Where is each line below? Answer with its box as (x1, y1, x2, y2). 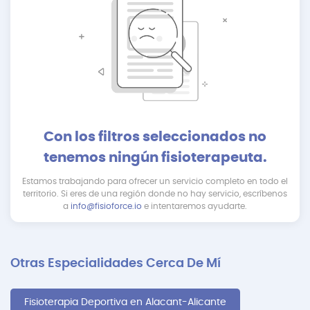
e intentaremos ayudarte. (142, 202, 247, 211)
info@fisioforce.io (71, 202, 142, 211)
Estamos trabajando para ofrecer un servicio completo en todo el (22, 177, 288, 186)
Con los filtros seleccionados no (44, 130, 266, 145)
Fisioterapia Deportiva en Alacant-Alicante (24, 298, 226, 308)
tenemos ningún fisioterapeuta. (43, 151, 267, 165)
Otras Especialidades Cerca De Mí (10, 257, 221, 271)
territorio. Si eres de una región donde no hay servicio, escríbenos (23, 190, 287, 199)
